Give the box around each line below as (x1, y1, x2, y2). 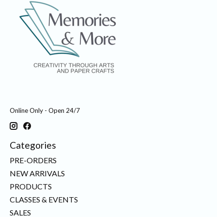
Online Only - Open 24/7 (10, 106, 80, 114)
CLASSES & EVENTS (10, 194, 78, 204)
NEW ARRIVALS (10, 168, 65, 178)
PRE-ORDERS (10, 155, 57, 165)
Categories (10, 139, 56, 151)
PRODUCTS (10, 181, 52, 191)
